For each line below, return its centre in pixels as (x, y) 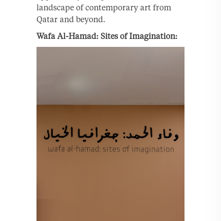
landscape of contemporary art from (104, 7)
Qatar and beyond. (71, 19)
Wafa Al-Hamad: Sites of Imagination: (107, 36)
